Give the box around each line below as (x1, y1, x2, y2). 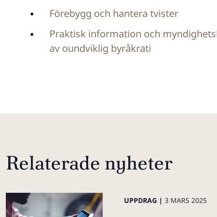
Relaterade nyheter (6, 150, 173, 176)
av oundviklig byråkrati (49, 42, 151, 55)
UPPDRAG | (124, 196, 165, 205)
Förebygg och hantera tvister (49, 7, 178, 20)
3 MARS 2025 (165, 196, 207, 205)
